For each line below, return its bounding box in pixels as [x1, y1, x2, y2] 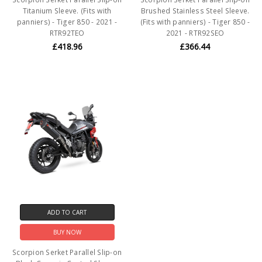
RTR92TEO [49, 27, 85, 38]
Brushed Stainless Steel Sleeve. [140, 5, 250, 16]
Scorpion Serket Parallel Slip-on [12, 247, 122, 258]
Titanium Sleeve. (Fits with [22, 5, 112, 16]
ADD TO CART [47, 208, 87, 217]
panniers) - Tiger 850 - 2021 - [16, 16, 118, 27]
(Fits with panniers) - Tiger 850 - [140, 16, 250, 27]
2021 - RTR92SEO [166, 27, 225, 38]
